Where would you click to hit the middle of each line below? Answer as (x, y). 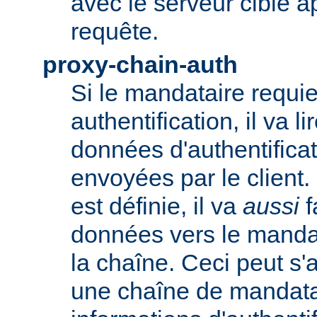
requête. (115, 31)
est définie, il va (157, 206)
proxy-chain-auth (140, 64)
